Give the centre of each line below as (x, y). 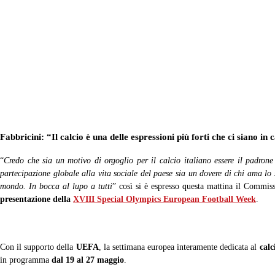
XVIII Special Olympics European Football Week (165, 199)
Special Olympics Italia (196, 58)
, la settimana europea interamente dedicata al (179, 247)
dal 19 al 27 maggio (88, 260)
